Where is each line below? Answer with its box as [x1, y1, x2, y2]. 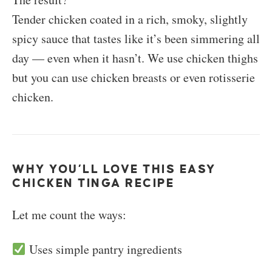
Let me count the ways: [12, 206, 126, 223]
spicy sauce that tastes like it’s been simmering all [12, 30, 260, 47]
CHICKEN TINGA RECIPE [12, 177, 175, 190]
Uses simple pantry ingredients [25, 241, 182, 258]
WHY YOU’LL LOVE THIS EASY [12, 163, 216, 176]
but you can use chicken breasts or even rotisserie [12, 69, 255, 86]
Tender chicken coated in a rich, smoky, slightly [12, 11, 248, 28]
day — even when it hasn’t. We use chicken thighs [12, 50, 258, 67]
